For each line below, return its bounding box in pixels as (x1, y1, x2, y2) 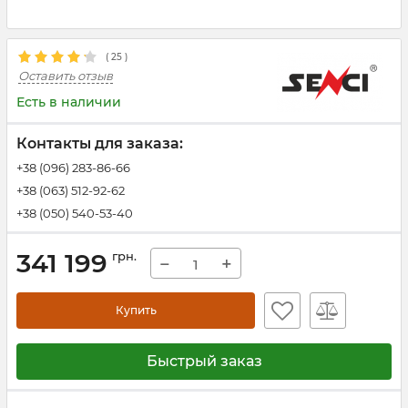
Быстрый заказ (146, 352, 262, 370)
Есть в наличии (16, 94, 121, 110)
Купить (115, 303, 157, 317)
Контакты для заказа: (16, 135, 183, 152)
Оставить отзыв (18, 68, 113, 83)
